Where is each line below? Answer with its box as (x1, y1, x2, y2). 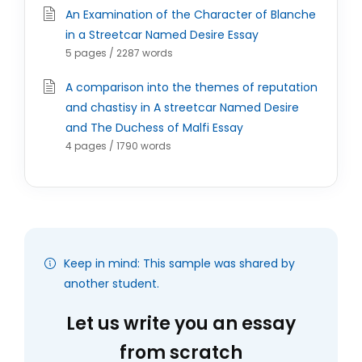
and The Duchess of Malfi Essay (65, 120, 243, 136)
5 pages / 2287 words (65, 46, 173, 60)
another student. (64, 276, 159, 292)
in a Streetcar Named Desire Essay (65, 27, 259, 43)
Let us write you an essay (66, 311, 296, 336)
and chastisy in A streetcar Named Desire (65, 99, 299, 116)
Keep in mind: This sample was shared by (64, 255, 295, 271)
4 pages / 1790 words (65, 139, 171, 153)
